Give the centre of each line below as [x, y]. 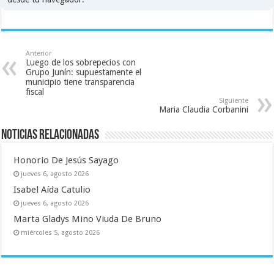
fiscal [35, 92]
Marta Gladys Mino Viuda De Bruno [88, 219]
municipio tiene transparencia [80, 82]
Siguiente [233, 101]
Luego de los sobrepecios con [81, 63]
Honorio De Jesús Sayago [66, 161]
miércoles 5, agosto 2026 [61, 233]
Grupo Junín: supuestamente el [84, 72]
